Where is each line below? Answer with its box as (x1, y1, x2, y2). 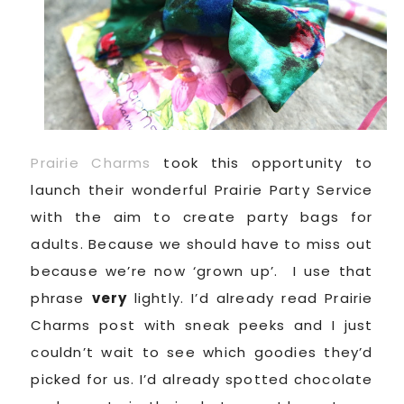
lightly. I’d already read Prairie (133, 288, 373, 308)
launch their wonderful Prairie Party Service (31, 179, 373, 199)
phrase (31, 288, 92, 308)
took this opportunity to (151, 152, 373, 172)
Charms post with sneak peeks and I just (31, 315, 373, 335)
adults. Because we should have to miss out (31, 234, 373, 253)
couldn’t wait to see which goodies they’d (31, 342, 373, 362)
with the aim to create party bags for (31, 207, 373, 226)
